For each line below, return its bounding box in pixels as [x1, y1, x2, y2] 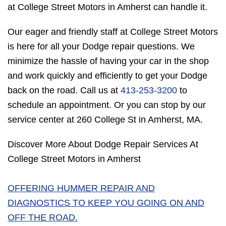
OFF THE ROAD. [8, 212, 78, 223]
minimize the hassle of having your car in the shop [8, 56, 209, 67]
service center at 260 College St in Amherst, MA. [8, 115, 203, 125]
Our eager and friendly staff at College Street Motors [8, 27, 218, 37]
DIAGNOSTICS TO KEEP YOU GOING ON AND [8, 198, 204, 208]
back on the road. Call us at [8, 85, 121, 96]
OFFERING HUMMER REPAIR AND [8, 183, 155, 194]
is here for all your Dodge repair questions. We [8, 41, 195, 52]
